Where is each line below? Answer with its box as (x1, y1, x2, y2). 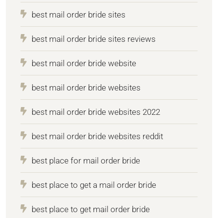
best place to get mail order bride (32, 204, 150, 214)
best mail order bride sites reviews (32, 34, 156, 44)
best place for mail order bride (32, 155, 140, 165)
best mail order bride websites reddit (32, 131, 163, 141)
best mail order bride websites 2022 (32, 107, 160, 117)
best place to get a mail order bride (32, 180, 156, 190)
